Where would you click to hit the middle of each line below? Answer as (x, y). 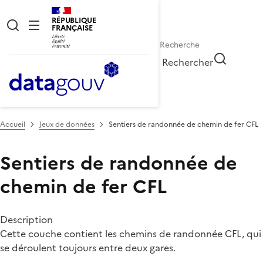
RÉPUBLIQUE (74, 20)
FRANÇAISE (72, 28)
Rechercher (188, 62)
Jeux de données (67, 124)
